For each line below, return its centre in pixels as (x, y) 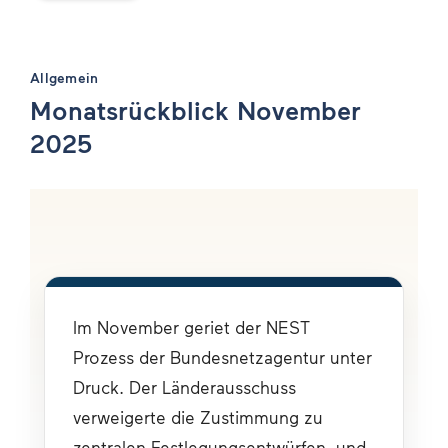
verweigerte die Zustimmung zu (198, 417)
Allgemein (64, 77)
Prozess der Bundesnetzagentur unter (222, 357)
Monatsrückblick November (195, 109)
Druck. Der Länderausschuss (184, 387)
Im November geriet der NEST (191, 327)
